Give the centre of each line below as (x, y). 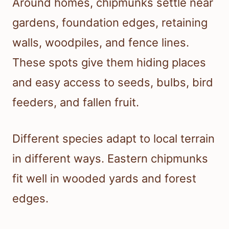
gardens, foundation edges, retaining (110, 22)
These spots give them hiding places (109, 62)
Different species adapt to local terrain (113, 138)
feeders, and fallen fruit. (76, 102)
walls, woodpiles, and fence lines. (101, 42)
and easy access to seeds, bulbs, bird (113, 82)
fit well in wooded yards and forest (104, 178)
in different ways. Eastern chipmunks (110, 158)
